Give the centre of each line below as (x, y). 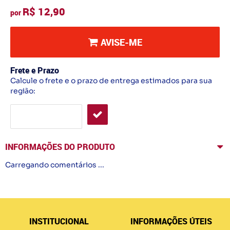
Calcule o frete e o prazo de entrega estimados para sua (111, 81)
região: (23, 91)
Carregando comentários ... (55, 165)
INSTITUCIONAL (59, 221)
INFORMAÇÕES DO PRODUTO (60, 147)
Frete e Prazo (35, 70)
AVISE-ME (121, 42)
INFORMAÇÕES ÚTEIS (171, 221)
